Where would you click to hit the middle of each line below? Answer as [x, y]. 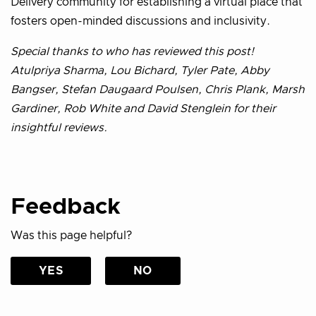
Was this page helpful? [71, 236]
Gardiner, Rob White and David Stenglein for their [143, 109]
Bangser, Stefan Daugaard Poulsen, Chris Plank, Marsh [158, 90]
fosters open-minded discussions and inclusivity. [140, 22]
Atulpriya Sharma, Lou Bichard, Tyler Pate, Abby [140, 71]
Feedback [66, 208]
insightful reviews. [59, 128]
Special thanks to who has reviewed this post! [132, 52]
